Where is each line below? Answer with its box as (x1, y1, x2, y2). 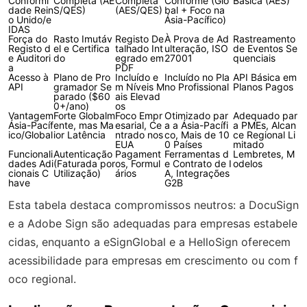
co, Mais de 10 (164, 128, 230, 140)
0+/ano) (53, 99, 89, 112)
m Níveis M (115, 80, 164, 93)
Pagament (115, 147, 161, 160)
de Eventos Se (233, 42, 297, 54)
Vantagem (8, 109, 53, 121)
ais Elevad (115, 90, 160, 102)
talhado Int (115, 42, 163, 54)
